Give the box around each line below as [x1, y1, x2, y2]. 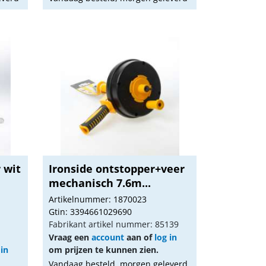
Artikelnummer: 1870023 [49, 194, 147, 205]
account [91, 232, 125, 243]
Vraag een [49, 232, 92, 243]
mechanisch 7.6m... [49, 176, 151, 190]
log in [154, 232, 178, 243]
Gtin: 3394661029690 [49, 206, 132, 217]
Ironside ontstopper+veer [49, 161, 185, 176]
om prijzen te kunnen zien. [49, 244, 159, 255]
